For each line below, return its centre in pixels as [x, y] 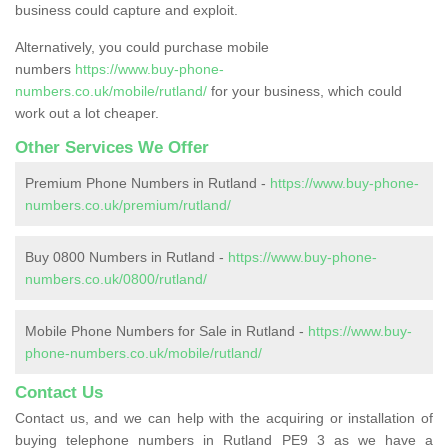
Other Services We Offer [112, 147]
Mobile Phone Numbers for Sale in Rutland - [166, 330]
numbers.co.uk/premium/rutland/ [128, 204]
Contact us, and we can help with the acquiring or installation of [224, 417]
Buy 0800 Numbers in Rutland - [126, 256]
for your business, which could [304, 90]
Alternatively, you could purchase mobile [142, 46]
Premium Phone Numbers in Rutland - [147, 182]
